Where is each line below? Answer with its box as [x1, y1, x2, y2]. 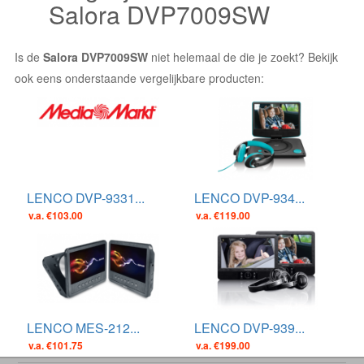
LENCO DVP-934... [194, 188, 305, 207]
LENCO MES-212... [27, 318, 140, 337]
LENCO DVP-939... [194, 318, 305, 337]
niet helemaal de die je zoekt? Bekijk [148, 49, 338, 65]
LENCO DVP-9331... [27, 188, 145, 207]
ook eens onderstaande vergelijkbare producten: [15, 70, 264, 86]
